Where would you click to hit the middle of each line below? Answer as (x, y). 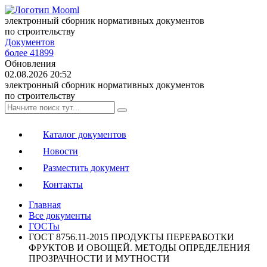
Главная (45, 205)
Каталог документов (85, 134)
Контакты (63, 184)
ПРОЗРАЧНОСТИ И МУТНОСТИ (99, 258)
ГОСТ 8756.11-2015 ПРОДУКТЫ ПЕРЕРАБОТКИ (131, 237)
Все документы (60, 215)
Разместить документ (86, 168)
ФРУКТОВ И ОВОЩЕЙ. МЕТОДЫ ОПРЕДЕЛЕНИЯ (139, 248)
